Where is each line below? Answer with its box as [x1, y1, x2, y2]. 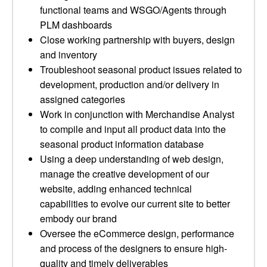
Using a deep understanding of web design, [40, 152, 223, 166]
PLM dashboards [40, 18, 112, 32]
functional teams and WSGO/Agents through [40, 3, 226, 17]
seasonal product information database [40, 137, 204, 151]
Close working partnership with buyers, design [40, 33, 235, 46]
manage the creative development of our [40, 167, 209, 181]
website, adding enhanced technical [40, 182, 192, 195]
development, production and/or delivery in [40, 77, 219, 91]
